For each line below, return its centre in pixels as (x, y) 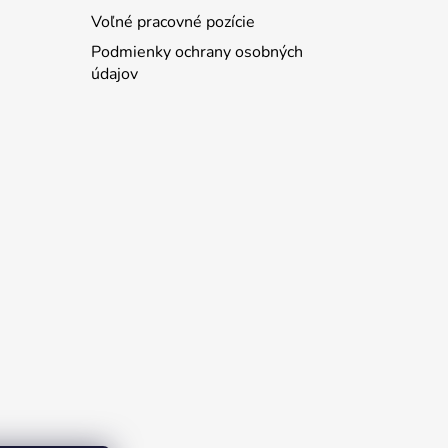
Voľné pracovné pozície (172, 21)
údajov (114, 73)
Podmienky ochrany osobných (196, 51)
